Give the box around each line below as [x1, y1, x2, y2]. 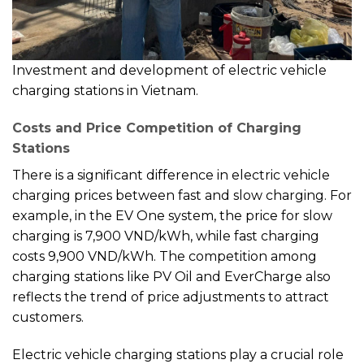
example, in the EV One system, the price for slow [12, 208, 332, 224]
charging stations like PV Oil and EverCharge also [12, 269, 331, 285]
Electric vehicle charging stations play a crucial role [12, 346, 344, 362]
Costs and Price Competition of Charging [12, 120, 301, 136]
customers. [12, 310, 84, 326]
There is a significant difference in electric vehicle [12, 167, 330, 184]
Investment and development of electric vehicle [12, 63, 327, 79]
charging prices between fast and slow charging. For [12, 188, 352, 204]
